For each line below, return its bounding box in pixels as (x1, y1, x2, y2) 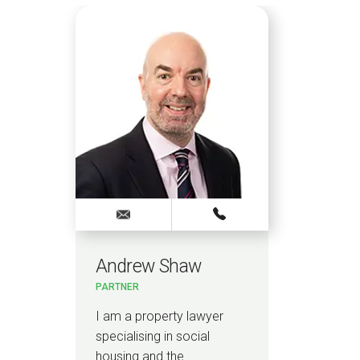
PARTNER (96, 281, 139, 293)
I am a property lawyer (96, 309, 223, 325)
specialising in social (96, 329, 210, 345)
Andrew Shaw (96, 256, 202, 278)
